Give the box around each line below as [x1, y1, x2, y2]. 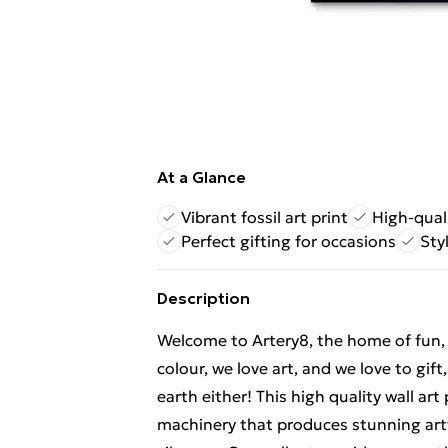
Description [157, 288, 250, 308]
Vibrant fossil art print [181, 207, 348, 227]
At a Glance [157, 167, 246, 187]
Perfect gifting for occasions [181, 231, 396, 251]
